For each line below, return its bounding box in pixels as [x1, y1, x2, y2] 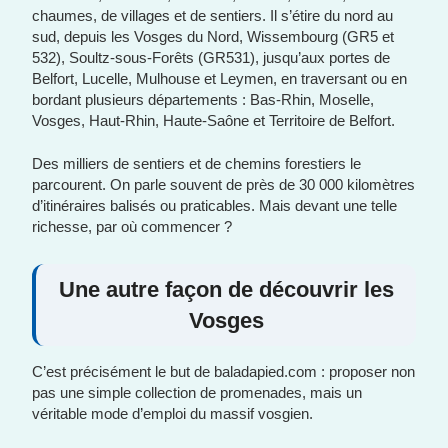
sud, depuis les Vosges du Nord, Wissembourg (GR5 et [32, 28, 395, 45]
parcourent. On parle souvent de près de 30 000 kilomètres [32, 176, 416, 193]
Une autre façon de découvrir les [58, 277, 394, 302]
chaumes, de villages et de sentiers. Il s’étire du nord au [32, 7, 394, 24]
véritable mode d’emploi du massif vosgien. [32, 405, 314, 422]
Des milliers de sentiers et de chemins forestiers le [32, 155, 362, 172]
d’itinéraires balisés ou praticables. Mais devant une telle [32, 197, 398, 214]
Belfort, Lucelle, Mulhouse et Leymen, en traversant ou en [32, 70, 408, 87]
